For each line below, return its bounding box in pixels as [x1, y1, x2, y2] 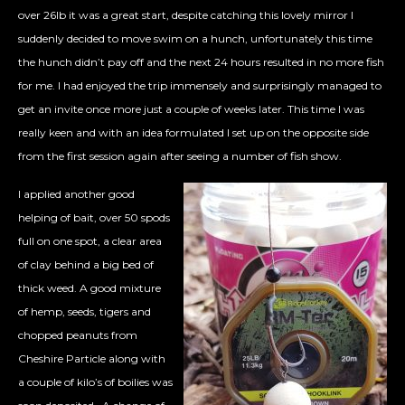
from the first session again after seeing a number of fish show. [18, 149, 342, 164]
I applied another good [18, 187, 135, 202]
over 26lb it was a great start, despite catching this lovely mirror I [18, 8, 353, 23]
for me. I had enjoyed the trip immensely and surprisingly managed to [18, 79, 381, 93]
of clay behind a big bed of [18, 258, 154, 272]
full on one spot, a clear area [18, 234, 162, 249]
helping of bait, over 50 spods [18, 211, 170, 225]
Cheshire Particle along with [18, 352, 165, 366]
